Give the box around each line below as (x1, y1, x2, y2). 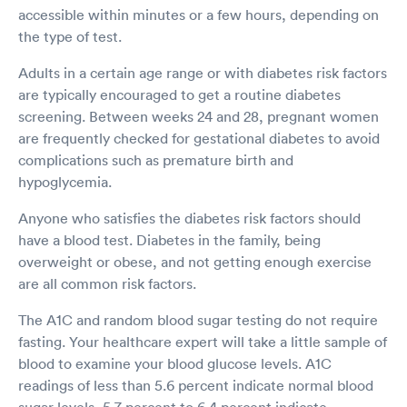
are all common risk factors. (18, 273, 196, 293)
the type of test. (18, 26, 122, 45)
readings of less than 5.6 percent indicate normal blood (18, 375, 373, 394)
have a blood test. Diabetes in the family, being (18, 230, 321, 249)
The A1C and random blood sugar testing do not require (18, 310, 378, 329)
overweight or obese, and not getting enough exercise (18, 252, 372, 271)
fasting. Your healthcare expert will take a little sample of (18, 332, 387, 351)
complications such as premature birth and (18, 150, 293, 169)
